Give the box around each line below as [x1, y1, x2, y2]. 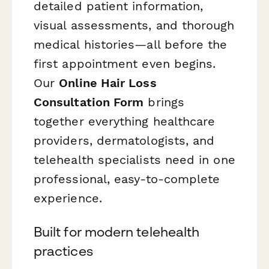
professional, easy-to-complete [34, 172, 220, 187]
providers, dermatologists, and [34, 133, 215, 148]
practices [34, 243, 93, 259]
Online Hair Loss [59, 76, 157, 91]
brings [144, 95, 184, 110]
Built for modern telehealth [34, 223, 200, 240]
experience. [34, 191, 102, 206]
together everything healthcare [34, 114, 216, 129]
